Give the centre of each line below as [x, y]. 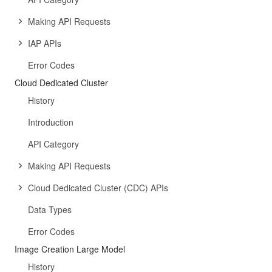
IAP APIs [45, 43]
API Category [53, 144]
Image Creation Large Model [70, 249]
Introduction [51, 122]
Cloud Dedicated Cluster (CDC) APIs [98, 188]
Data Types [50, 209]
